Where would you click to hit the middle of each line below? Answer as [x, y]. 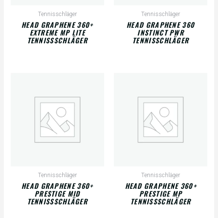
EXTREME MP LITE [57, 32]
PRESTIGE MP [161, 194]
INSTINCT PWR [161, 32]
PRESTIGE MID [57, 194]
